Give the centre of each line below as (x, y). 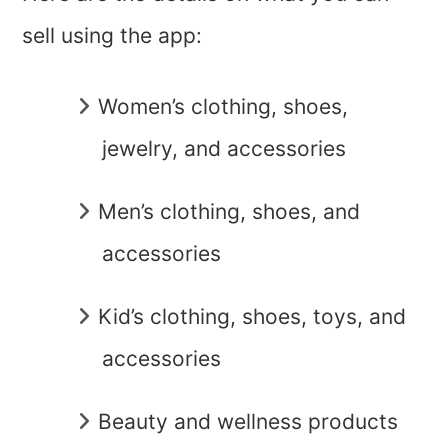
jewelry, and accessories (224, 148)
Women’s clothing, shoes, (223, 106)
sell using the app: (112, 35)
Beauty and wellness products (248, 421)
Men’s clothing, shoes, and (229, 211)
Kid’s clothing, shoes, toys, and (252, 316)
